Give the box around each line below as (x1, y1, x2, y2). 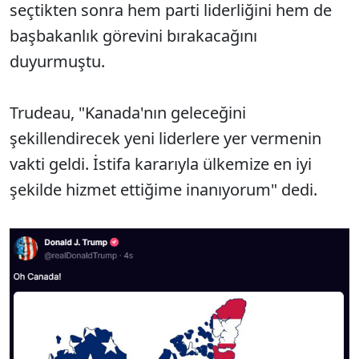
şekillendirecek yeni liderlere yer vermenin (10, 127, 321, 149)
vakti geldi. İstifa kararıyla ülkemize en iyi (10, 153, 312, 175)
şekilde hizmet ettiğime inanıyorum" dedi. (10, 179, 317, 200)
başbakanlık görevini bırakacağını (10, 25, 257, 46)
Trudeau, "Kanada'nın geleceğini (10, 102, 246, 123)
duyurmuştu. (10, 50, 105, 72)
